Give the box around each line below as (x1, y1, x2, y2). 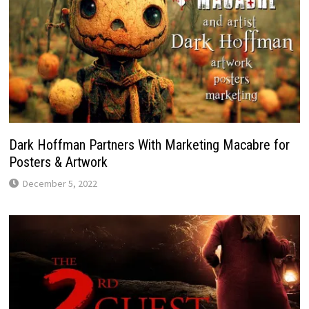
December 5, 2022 (22, 177, 97, 190)
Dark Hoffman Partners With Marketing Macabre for (8, 137, 290, 154)
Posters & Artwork (8, 154, 108, 171)
